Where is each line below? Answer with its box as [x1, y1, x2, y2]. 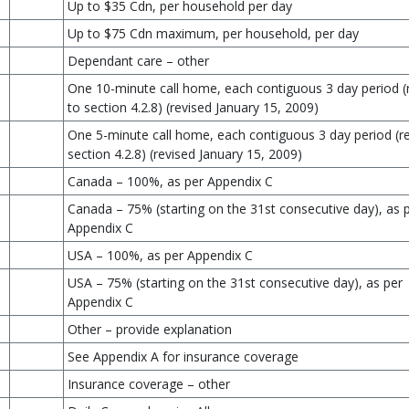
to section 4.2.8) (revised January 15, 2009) [68, 99, 319, 116]
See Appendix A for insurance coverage [68, 348, 299, 365]
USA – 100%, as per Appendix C [68, 246, 253, 264]
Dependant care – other [68, 52, 209, 69]
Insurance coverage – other [68, 375, 230, 393]
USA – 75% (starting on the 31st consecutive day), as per [68, 274, 403, 291]
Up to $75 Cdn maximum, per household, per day [68, 25, 359, 42]
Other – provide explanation [68, 320, 232, 338]
